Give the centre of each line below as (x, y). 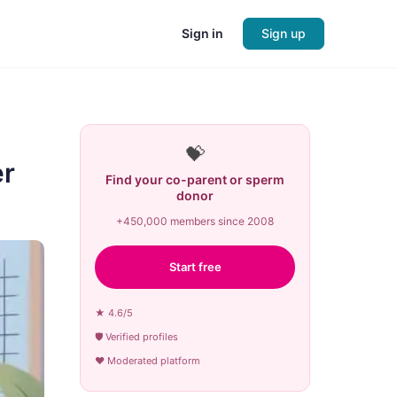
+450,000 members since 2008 (195, 221)
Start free (195, 267)
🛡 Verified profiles (136, 337)
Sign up (284, 33)
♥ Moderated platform (148, 361)
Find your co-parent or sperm (195, 179)
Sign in (202, 33)
